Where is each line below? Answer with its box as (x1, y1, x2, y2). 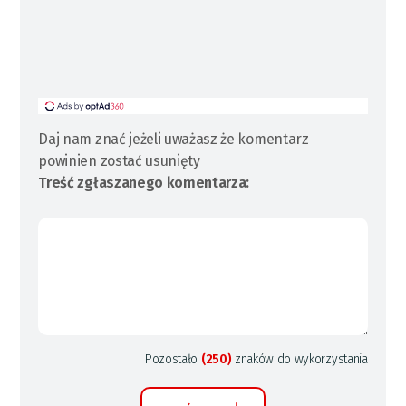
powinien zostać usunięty (38, 152, 200, 169)
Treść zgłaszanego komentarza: (38, 174, 250, 191)
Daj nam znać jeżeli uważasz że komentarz (38, 130, 309, 148)
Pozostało (145, 352, 201, 367)
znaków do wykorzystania (231, 352, 368, 367)
